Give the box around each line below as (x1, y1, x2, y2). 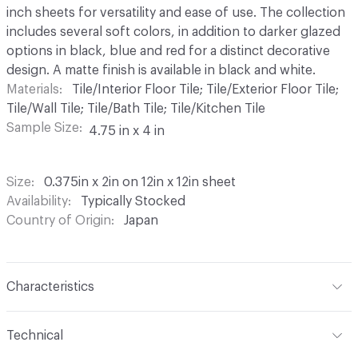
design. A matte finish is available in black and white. (6, 63, 316, 77)
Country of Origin (6, 213, 111, 227)
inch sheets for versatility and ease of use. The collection (6, 6, 345, 19)
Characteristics (6, 280, 94, 293)
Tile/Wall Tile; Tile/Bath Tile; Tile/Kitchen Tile (6, 101, 265, 115)
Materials (6, 82, 59, 96)
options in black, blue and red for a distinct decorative (6, 44, 330, 58)
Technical (6, 328, 63, 342)
